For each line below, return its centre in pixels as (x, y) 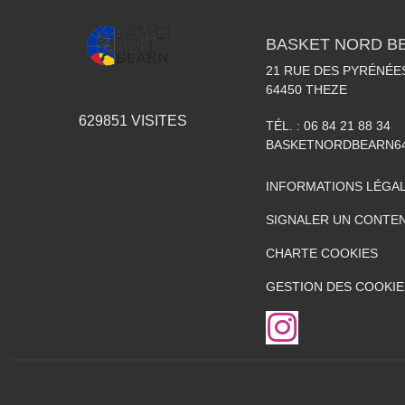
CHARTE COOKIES (322, 253)
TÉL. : (285, 126)
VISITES (157, 121)
